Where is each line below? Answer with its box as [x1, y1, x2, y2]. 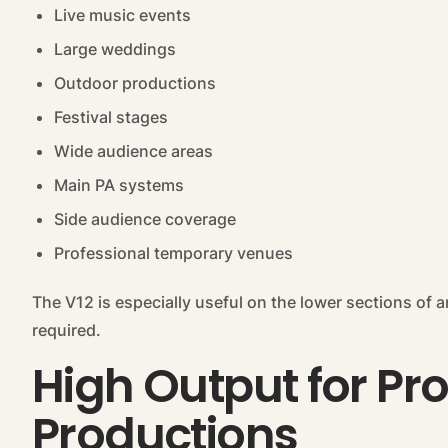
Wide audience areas [54, 141, 213, 162]
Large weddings [54, 39, 176, 60]
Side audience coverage [54, 209, 236, 230]
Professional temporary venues [54, 243, 293, 264]
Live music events [54, 5, 191, 26]
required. [32, 320, 101, 341]
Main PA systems [54, 175, 184, 196]
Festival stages [54, 107, 168, 128]
